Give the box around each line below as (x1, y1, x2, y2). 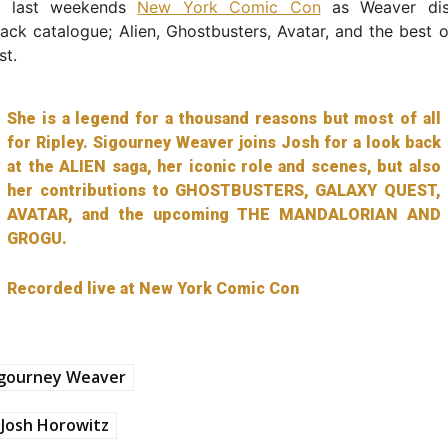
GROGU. (7, 228, 68, 248)
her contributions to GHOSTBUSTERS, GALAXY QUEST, (7, 180, 441, 200)
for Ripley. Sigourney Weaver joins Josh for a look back (7, 132, 441, 152)
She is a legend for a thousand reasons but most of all (7, 108, 441, 128)
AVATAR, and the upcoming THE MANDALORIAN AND (7, 204, 441, 224)
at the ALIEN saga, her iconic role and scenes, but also (7, 156, 441, 176)
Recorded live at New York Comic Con (7, 278, 300, 298)
